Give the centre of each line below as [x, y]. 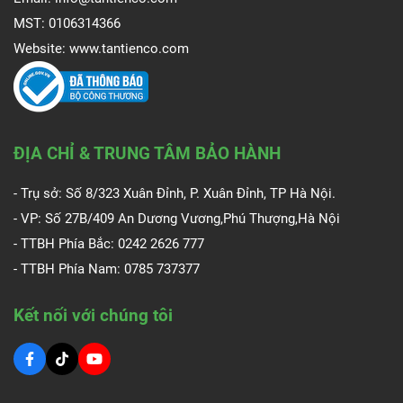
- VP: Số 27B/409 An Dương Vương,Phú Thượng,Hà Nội [177, 219]
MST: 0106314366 [67, 24]
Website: [41, 49]
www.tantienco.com [129, 49]
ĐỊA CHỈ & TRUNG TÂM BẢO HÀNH [147, 154]
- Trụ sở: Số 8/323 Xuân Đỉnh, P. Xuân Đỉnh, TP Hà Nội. [175, 194]
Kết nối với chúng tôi [93, 316]
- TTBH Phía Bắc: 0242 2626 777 [109, 244]
